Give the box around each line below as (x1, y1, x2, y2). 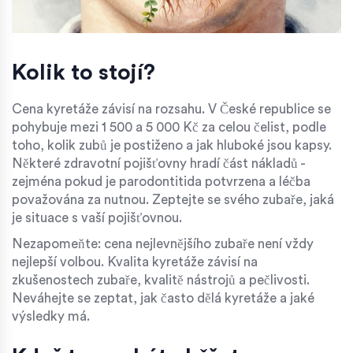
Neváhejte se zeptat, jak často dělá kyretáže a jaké (12, 292, 314, 306)
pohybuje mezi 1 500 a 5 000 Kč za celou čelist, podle (12, 121, 326, 135)
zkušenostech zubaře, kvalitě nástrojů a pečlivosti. (12, 273, 310, 288)
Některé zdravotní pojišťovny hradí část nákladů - (12, 157, 305, 171)
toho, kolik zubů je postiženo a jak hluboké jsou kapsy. (12, 139, 332, 153)
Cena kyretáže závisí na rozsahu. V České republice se (12, 102, 331, 117)
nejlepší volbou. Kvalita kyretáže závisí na (12, 255, 258, 269)
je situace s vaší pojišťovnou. (12, 211, 182, 225)
